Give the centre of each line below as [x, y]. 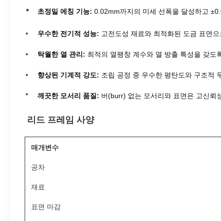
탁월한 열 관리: [61, 54]
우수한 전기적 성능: [68, 34]
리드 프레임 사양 [59, 120]
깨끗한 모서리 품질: [68, 96]
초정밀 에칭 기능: [65, 11]
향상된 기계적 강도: [68, 75]
